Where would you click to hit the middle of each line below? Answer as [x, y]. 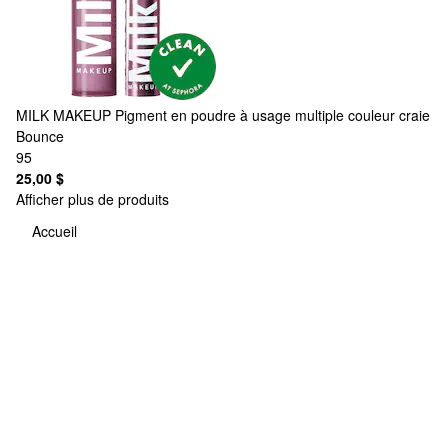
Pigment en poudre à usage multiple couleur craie [272, 114]
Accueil [54, 231]
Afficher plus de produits [92, 198]
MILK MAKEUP [63, 114]
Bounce [40, 135]
